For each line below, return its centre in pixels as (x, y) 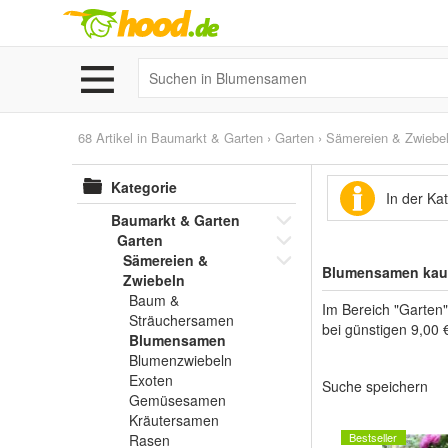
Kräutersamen (174, 420)
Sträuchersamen (181, 320)
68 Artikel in (114, 137)
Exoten (151, 380)
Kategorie (144, 187)
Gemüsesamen (177, 400)
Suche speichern (375, 386)
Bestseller (373, 437)
